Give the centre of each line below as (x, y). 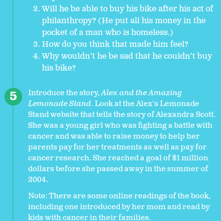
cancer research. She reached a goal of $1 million (118, 158)
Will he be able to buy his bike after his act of (128, 9)
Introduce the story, (65, 93)
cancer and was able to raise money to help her (114, 137)
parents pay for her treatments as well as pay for (117, 147)
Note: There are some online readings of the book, (119, 196)
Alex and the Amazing (142, 93)
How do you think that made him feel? (115, 45)
